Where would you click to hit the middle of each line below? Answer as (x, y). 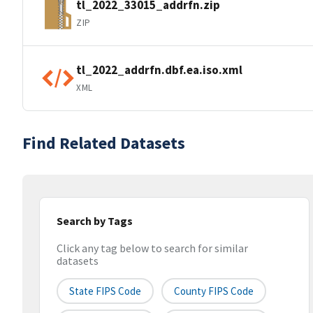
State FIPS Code (105, 291)
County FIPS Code (214, 291)
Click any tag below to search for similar (152, 248)
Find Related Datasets (104, 143)
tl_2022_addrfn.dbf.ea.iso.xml (159, 70)
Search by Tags (95, 221)
